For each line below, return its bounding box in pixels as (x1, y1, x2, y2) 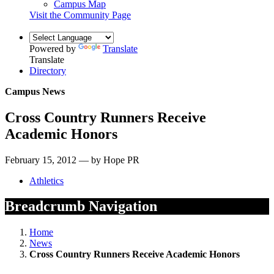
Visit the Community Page (29, 9, 131, 20)
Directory (29, 65, 66, 76)
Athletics (29, 175, 64, 186)
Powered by (29, 43, 78, 54)
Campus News (5, 86, 65, 97)
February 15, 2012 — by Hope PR (5, 154, 139, 165)
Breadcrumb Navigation (5, 198, 157, 215)
